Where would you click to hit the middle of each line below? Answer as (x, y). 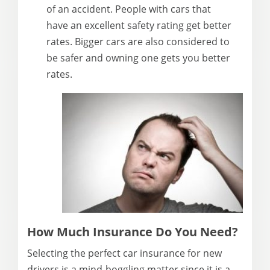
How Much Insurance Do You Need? (133, 231)
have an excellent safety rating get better (139, 25)
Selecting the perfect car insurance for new (124, 253)
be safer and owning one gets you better (138, 58)
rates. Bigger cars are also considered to (138, 42)
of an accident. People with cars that (129, 9)
